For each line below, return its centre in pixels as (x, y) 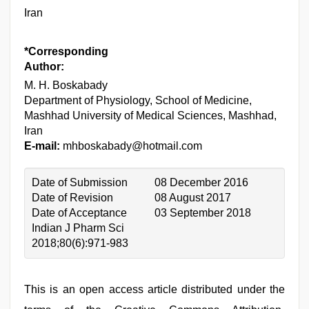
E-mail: (42, 146)
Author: (44, 67)
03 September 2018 (203, 213)
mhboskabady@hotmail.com (131, 146)
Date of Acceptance (79, 213)
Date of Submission (80, 182)
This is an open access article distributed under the (154, 289)
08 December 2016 (201, 182)
